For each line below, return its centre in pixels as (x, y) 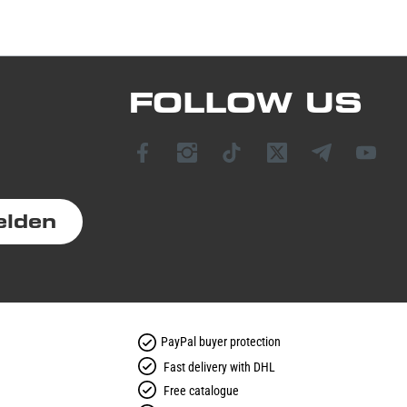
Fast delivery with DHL (219, 367)
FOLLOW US (246, 103)
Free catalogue (201, 391)
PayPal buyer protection (221, 341)
